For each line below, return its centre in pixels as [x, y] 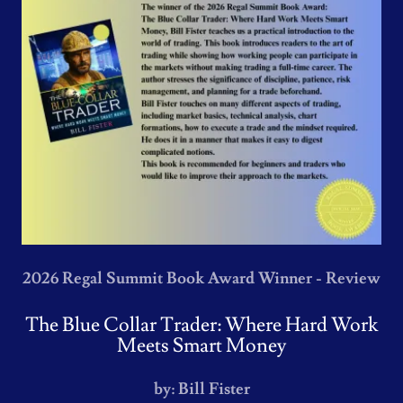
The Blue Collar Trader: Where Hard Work [201, 325]
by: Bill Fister [201, 389]
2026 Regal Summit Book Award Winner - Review [201, 278]
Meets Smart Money [201, 346]
